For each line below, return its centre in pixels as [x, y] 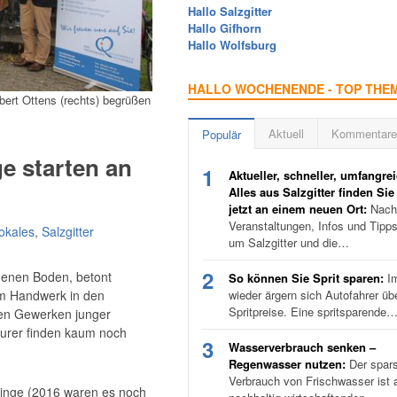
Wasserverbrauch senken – [302, 347]
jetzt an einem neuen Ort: [298, 209]
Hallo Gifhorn [225, 28]
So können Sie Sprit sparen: [306, 278]
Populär [222, 134]
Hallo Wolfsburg [232, 45]
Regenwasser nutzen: [287, 364]
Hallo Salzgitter [230, 11]
